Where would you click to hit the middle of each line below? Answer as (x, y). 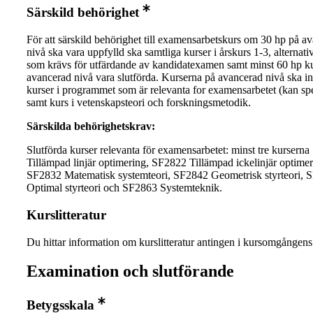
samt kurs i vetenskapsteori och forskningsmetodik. (139, 103)
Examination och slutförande (130, 271)
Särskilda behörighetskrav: (91, 126)
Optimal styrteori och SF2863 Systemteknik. (124, 188)
